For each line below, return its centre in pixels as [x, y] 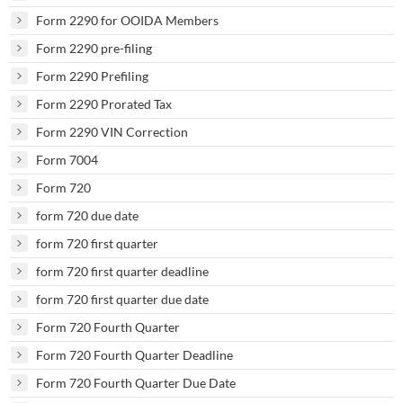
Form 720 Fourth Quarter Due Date [136, 382]
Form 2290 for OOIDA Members [127, 20]
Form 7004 [67, 159]
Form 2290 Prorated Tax [104, 103]
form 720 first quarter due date [122, 299]
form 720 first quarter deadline [122, 271]
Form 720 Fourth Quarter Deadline [134, 354]
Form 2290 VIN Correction [112, 131]
